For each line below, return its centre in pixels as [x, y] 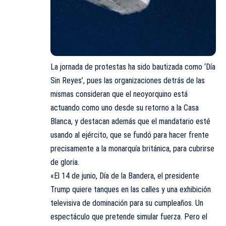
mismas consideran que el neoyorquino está [119, 94]
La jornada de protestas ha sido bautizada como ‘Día [133, 67]
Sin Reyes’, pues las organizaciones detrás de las [128, 80]
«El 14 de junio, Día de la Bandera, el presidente [125, 176]
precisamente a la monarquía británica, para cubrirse [132, 148]
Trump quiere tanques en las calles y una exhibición [131, 189]
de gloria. [65, 162]
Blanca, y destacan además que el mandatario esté [130, 121]
